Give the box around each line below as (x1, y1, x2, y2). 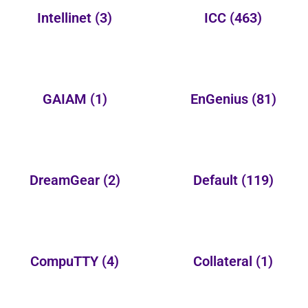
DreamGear (29, 171, 103, 188)
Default (192, 171, 241, 188)
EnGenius (190, 90, 252, 107)
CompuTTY (30, 252, 102, 269)
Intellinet (37, 9, 96, 26)
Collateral (193, 252, 256, 269)
